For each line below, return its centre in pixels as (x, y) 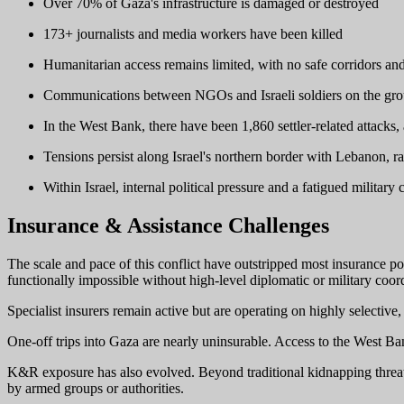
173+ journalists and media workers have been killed (193, 33)
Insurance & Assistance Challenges (168, 225)
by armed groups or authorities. (96, 388)
